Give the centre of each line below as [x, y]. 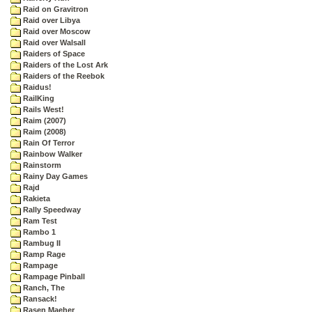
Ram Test [39, 221]
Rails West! [42, 109]
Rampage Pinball [53, 276]
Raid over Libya [50, 20]
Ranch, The [43, 288]
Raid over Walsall [53, 42]
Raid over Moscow [56, 31]
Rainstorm [41, 165]
